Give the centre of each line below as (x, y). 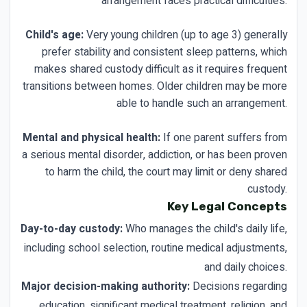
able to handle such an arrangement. (202, 103)
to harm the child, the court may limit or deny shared (166, 172)
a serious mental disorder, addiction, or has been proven (155, 155)
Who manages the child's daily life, (205, 229)
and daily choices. (246, 267)
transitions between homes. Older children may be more (155, 86)
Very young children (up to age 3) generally (185, 35)
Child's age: (54, 35)
